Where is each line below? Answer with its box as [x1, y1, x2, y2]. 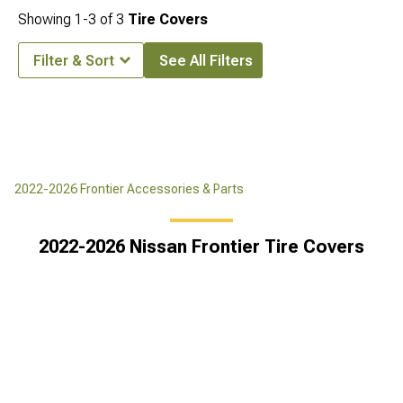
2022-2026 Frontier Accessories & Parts [14, 182, 244, 196]
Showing [18, 11, 75, 28]
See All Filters [159, 52, 253, 69]
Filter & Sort [33, 52, 114, 69]
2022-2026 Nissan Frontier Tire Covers [39, 236, 364, 257]
